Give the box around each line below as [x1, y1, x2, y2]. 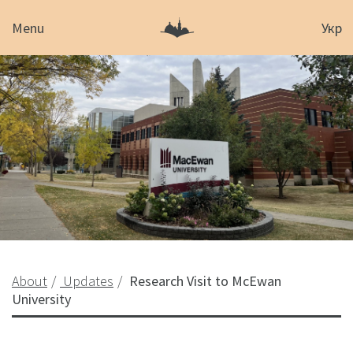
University [12, 289, 71, 308]
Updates [63, 271, 113, 290]
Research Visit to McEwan [129, 271, 281, 290]
